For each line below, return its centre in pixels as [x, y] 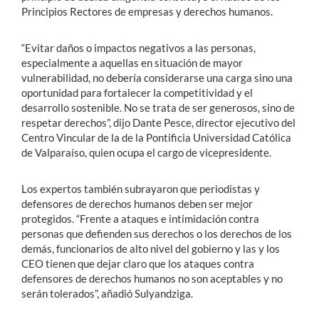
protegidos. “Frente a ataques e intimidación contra [140, 219]
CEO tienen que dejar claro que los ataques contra [138, 264]
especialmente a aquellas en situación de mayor [132, 63]
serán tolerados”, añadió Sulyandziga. [107, 294]
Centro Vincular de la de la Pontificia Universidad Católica [156, 138]
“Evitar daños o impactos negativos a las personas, [138, 48]
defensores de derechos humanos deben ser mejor [137, 204]
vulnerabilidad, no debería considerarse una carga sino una [157, 78]
